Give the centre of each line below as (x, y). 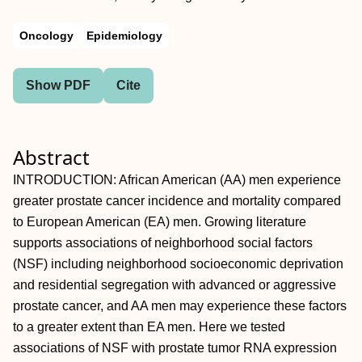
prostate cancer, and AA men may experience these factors (180, 306)
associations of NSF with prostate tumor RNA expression (175, 348)
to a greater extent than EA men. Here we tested (149, 327)
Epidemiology (124, 36)
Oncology (46, 36)
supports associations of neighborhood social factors (163, 243)
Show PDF (58, 85)
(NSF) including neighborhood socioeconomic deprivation (178, 264)
